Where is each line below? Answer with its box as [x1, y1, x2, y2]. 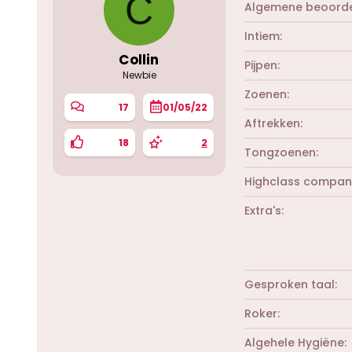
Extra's [244, 202, 281, 218]
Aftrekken [244, 115, 300, 131]
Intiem [244, 27, 280, 44]
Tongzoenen [244, 144, 316, 160]
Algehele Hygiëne [244, 334, 344, 350]
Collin [119, 50, 159, 69]
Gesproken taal [244, 276, 335, 292]
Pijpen [244, 57, 277, 73]
